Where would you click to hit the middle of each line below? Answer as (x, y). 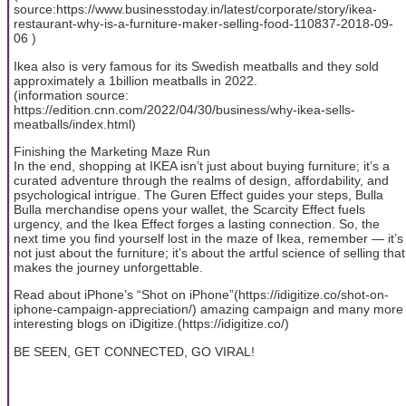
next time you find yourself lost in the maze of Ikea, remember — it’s (208, 239)
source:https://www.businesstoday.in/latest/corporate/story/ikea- (195, 10)
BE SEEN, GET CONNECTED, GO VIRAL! (134, 351)
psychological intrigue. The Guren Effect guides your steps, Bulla (198, 195)
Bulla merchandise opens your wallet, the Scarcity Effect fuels (189, 210)
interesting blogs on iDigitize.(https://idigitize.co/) (151, 324)
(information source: (71, 95)
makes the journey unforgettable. (108, 268)
